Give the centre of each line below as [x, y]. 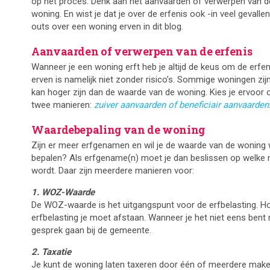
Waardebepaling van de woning [118, 130]
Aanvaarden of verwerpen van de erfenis [142, 52]
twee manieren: [63, 105]
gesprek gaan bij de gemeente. [91, 231]
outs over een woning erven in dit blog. [107, 27]
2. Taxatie [51, 252]
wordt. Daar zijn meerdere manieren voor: [113, 171]
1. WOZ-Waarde [63, 193]
